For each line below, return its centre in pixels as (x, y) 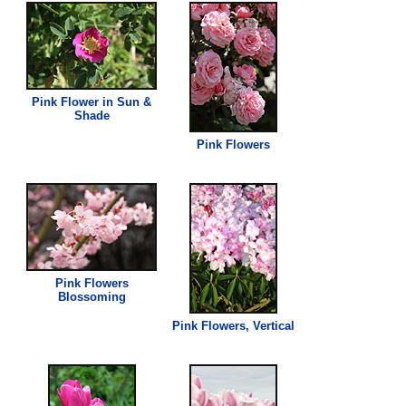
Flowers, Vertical (246, 325)
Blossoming (92, 296)
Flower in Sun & (105, 101)
